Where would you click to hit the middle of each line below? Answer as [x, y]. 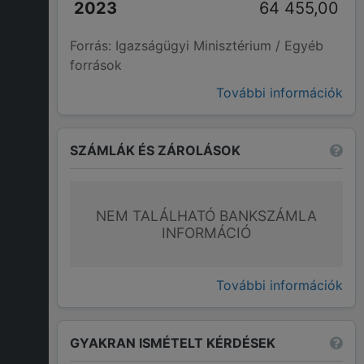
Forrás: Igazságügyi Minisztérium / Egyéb [197, 46]
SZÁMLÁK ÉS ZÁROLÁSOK [155, 150]
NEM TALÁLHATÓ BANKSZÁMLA [206, 216]
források [96, 65]
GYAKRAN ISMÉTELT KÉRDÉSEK [173, 342]
